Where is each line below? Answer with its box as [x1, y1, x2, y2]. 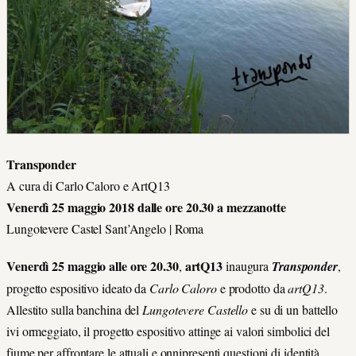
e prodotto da [216, 279, 288, 296]
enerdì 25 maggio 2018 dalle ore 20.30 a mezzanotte [14, 198, 286, 217]
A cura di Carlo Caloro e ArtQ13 [6, 177, 170, 195]
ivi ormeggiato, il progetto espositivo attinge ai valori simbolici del [6, 322, 330, 339]
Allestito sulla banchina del [6, 300, 143, 318]
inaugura [222, 257, 273, 274]
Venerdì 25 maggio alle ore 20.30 [6, 256, 179, 275]
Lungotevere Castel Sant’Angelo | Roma [6, 220, 204, 238]
